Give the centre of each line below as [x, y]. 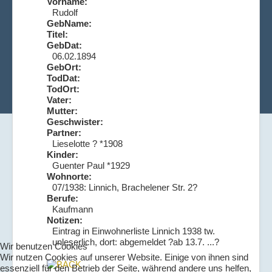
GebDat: [64, 45]
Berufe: [63, 198]
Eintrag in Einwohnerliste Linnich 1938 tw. [134, 231]
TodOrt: [63, 89]
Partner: [64, 132]
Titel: [57, 34]
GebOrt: [64, 67]
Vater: [59, 100]
